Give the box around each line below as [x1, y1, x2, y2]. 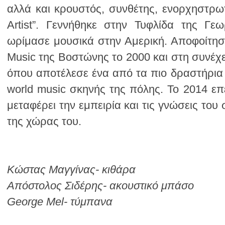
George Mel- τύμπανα [7, 195, 113, 208]
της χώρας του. [7, 115, 81, 128]
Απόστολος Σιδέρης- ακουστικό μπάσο [7, 179, 194, 192]
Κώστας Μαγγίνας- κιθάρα [7, 163, 136, 176]
